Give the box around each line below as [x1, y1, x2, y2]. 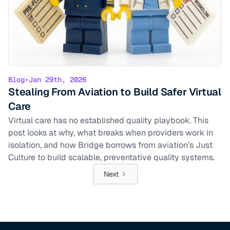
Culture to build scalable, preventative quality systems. [8, 152, 215, 163]
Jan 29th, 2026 [29, 75, 86, 85]
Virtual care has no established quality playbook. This [8, 115, 208, 126]
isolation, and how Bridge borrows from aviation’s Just [8, 140, 213, 151]
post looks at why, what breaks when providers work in [8, 127, 213, 139]
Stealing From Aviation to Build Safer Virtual [8, 85, 221, 99]
